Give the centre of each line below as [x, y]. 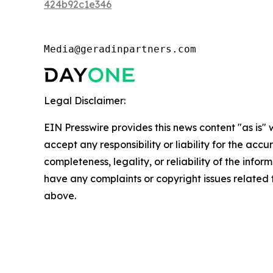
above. [60, 196]
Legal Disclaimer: [85, 101]
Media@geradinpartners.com [120, 49]
